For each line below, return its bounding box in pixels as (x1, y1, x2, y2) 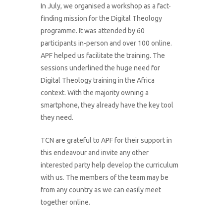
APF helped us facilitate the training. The (41, 52, 166, 60)
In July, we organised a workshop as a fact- (41, 2, 171, 10)
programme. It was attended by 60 (41, 27, 145, 35)
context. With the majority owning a (41, 89, 149, 97)
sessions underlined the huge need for (41, 64, 161, 72)
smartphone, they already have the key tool (41, 101, 174, 110)
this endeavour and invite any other (41, 149, 149, 157)
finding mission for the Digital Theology (41, 14, 163, 23)
